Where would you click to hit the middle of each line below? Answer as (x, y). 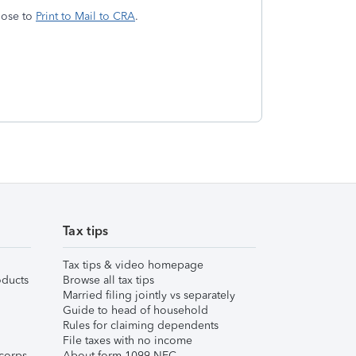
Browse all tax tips (108, 280)
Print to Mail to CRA (85, 16)
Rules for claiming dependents (141, 325)
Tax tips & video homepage (133, 265)
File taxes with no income (128, 341)
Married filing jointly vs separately (149, 295)
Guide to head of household (135, 310)
